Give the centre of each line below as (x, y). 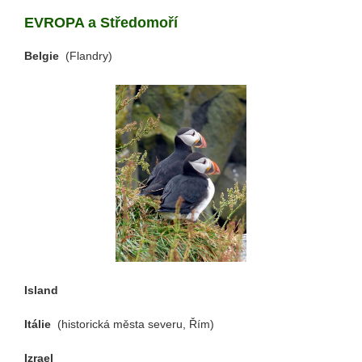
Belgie (45, 55)
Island (41, 290)
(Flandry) (89, 55)
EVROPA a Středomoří (101, 22)
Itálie (41, 324)
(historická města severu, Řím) (136, 324)
